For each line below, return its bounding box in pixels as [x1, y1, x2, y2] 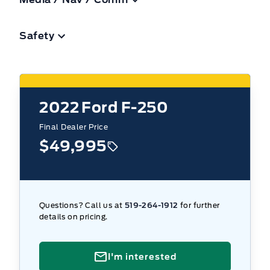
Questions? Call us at [39, 200, 125, 210]
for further [178, 200, 220, 210]
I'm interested [108, 251, 177, 262]
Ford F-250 [81, 98, 169, 116]
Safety [19, 30, 54, 42]
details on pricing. [39, 212, 108, 221]
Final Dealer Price [39, 122, 108, 131]
